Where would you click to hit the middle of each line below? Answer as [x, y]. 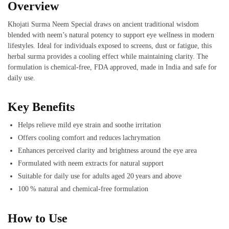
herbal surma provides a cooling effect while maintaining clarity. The [108, 56]
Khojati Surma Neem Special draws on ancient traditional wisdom [103, 24]
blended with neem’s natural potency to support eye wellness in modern [111, 35]
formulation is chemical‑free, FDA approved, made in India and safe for [112, 67]
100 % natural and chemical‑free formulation [83, 189]
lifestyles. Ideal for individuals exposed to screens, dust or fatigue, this [110, 45]
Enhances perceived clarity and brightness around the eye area [107, 150]
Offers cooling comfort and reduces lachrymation [89, 138]
